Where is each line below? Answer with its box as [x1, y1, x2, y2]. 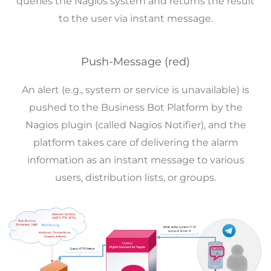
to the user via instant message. [58, 13, 213, 25]
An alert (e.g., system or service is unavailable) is [22, 83, 249, 96]
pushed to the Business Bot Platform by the [28, 101, 243, 113]
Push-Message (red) [81, 54, 190, 68]
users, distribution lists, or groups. [55, 171, 216, 183]
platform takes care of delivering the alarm [33, 136, 238, 148]
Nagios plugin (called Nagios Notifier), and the [25, 119, 246, 131]
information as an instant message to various [27, 154, 244, 166]
